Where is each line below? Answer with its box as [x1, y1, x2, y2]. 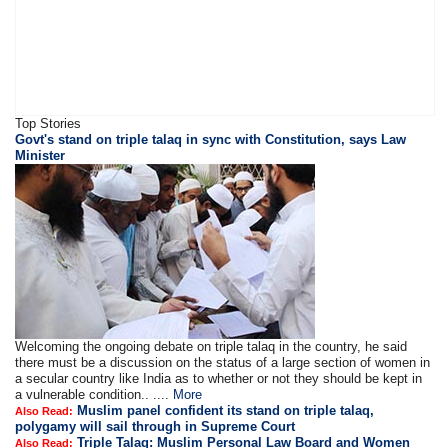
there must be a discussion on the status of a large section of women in [15, 355, 431, 371]
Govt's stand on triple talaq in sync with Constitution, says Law [15, 132, 407, 148]
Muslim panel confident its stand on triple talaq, [73, 403, 375, 419]
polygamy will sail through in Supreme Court [15, 419, 296, 435]
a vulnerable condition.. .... [15, 387, 174, 403]
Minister [15, 148, 66, 164]
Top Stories [15, 116, 82, 132]
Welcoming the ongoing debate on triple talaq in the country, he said [15, 339, 408, 355]
